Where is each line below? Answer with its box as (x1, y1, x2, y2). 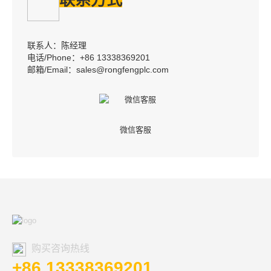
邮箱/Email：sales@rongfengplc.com (27, 65, 169, 75)
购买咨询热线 (29, 243, 90, 254)
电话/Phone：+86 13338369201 (27, 53, 150, 63)
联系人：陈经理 (27, 41, 87, 51)
